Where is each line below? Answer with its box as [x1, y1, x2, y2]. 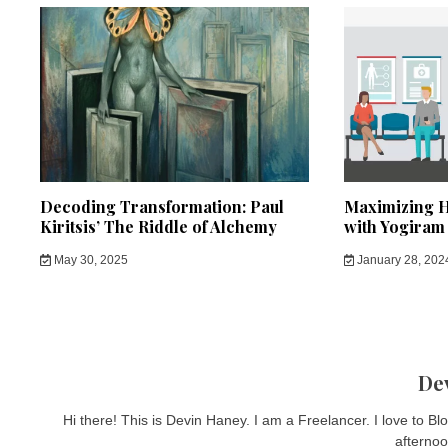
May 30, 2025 [50, 253, 128, 268]
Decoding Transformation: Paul [40, 196, 284, 218]
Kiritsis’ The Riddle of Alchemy [40, 216, 277, 238]
